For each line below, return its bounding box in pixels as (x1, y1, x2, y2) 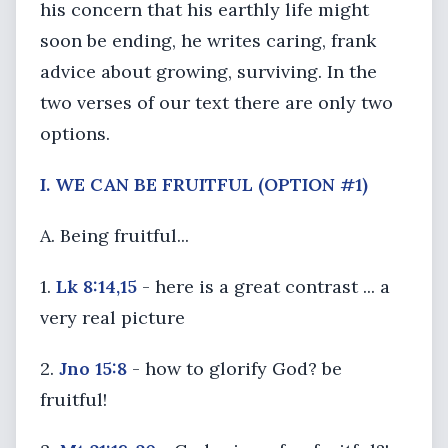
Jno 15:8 (59, 357, 127, 380)
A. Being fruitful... (40, 224, 189, 247)
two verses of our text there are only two (40, 91, 393, 114)
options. (40, 122, 110, 145)
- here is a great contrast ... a (137, 275, 390, 298)
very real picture (40, 306, 185, 329)
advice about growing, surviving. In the (40, 60, 377, 83)
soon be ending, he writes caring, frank (40, 29, 376, 52)
